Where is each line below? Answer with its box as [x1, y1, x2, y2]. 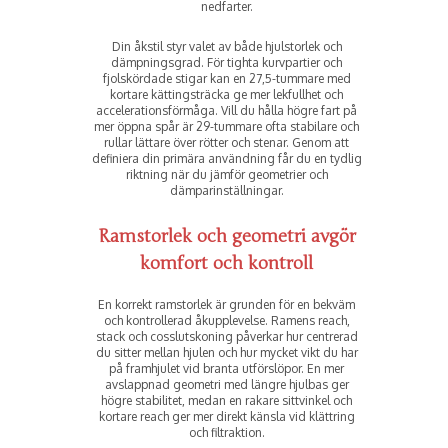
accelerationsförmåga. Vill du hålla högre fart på [96, 103, 358, 119]
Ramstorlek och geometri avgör [97, 225, 356, 248]
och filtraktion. [188, 425, 265, 441]
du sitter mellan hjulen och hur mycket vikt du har [95, 345, 358, 361]
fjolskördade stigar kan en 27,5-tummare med [102, 71, 351, 87]
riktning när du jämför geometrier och [125, 167, 328, 183]
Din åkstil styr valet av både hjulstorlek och [111, 39, 342, 55]
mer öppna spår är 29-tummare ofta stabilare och [94, 119, 360, 135]
